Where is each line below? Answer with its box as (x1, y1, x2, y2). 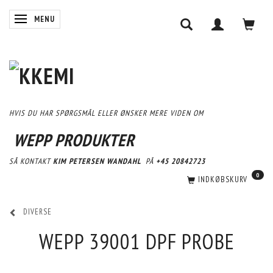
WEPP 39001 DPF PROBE (38, 227, 235, 255)
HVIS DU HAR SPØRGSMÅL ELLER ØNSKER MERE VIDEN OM (9, 107, 204, 118)
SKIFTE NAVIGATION (23, 13, 91, 24)
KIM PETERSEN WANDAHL (53, 155, 143, 166)
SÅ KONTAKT (9, 155, 53, 166)
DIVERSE (23, 207, 52, 218)
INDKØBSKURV (198, 174, 250, 185)
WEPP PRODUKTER (13, 129, 135, 151)
